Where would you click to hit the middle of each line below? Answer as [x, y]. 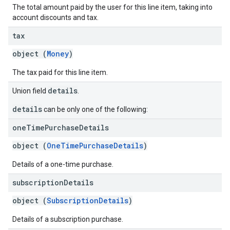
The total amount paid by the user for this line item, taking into [112, 7]
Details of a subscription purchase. [68, 219]
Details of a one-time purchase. [63, 164]
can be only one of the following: [95, 109]
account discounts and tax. [55, 17]
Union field [30, 91]
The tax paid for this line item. [60, 72]
